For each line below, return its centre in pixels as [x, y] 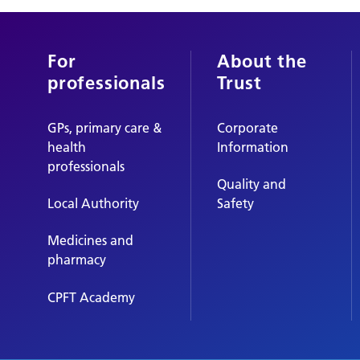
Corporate [248, 127]
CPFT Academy [91, 297]
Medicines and [90, 241]
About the [262, 61]
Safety [236, 203]
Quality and [252, 184]
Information [253, 147]
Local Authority [93, 203]
